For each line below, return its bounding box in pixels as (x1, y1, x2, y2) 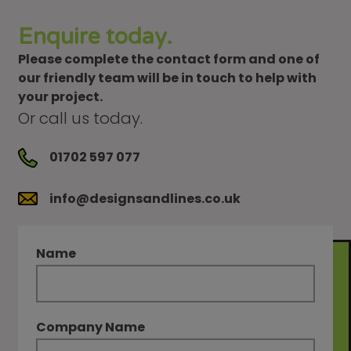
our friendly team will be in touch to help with (18, 69, 317, 88)
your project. (18, 88, 103, 107)
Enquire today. (18, 24, 173, 51)
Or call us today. (18, 107, 143, 130)
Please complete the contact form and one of (18, 50, 320, 69)
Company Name (36, 317, 146, 336)
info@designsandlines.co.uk (49, 189, 241, 208)
